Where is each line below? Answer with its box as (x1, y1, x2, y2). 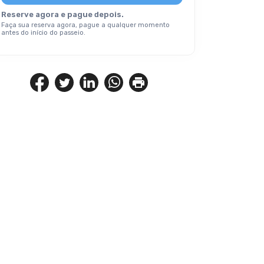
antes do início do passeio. (1, 29, 85, 37)
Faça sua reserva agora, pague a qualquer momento (1, 21, 170, 29)
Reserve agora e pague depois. (1, 10, 124, 19)
